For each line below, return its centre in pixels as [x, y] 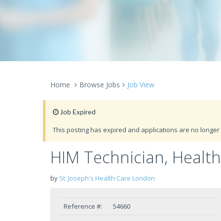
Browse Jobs [100, 85]
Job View [141, 85]
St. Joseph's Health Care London [107, 178]
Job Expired [77, 112]
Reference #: [83, 206]
